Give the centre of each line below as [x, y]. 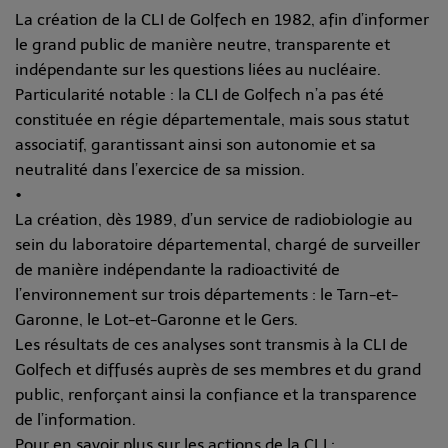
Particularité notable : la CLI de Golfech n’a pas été [199, 95]
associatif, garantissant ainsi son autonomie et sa [195, 145]
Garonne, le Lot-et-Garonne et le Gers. [156, 320]
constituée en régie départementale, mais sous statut [212, 120]
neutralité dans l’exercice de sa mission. [160, 170]
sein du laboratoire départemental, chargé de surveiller [217, 245]
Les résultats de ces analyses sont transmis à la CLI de [211, 345]
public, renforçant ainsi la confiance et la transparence [216, 395]
